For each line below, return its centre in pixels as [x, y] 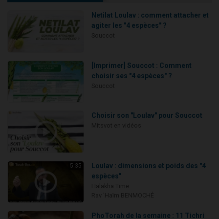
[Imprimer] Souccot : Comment [141, 65]
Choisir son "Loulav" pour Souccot [147, 116]
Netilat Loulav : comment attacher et [150, 15]
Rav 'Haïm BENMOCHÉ [122, 195]
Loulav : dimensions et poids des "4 [148, 165]
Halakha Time [110, 186]
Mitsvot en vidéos [116, 126]
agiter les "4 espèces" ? [129, 26]
